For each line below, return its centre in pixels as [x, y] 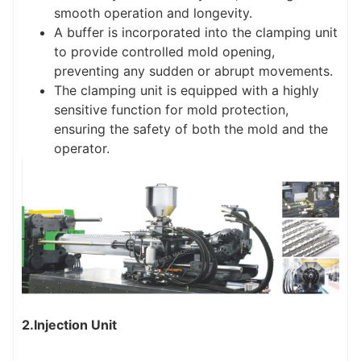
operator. [82, 149]
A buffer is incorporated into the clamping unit [196, 33]
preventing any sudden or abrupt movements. [193, 71]
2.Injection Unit [69, 325]
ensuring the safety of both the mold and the [191, 129]
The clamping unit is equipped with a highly [187, 91]
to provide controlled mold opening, [164, 52]
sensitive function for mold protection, [171, 110]
